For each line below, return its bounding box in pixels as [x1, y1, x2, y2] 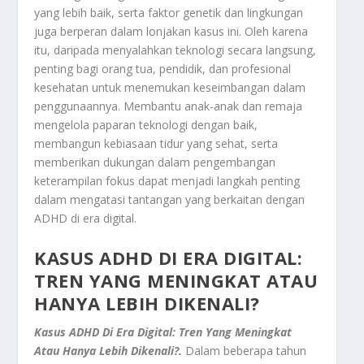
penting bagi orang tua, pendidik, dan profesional [34, 61, 292, 77]
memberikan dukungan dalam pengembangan [34, 154, 276, 171]
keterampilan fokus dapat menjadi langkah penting [34, 173, 301, 189]
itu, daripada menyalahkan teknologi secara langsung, [34, 42, 317, 58]
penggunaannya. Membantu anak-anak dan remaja [34, 98, 303, 115]
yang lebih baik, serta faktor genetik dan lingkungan [34, 5, 304, 21]
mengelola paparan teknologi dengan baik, [34, 117, 258, 133]
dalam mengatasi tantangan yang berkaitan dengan [34, 192, 305, 208]
